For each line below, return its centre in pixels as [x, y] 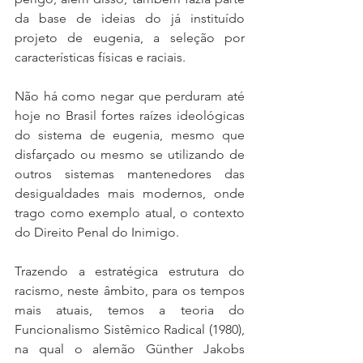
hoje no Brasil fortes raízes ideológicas [130, 115]
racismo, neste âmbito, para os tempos [130, 290]
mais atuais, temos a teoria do [130, 310]
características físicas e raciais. [100, 57]
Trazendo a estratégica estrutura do [130, 271]
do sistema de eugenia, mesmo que [130, 135]
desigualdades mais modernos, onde [130, 193]
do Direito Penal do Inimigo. [97, 232]
